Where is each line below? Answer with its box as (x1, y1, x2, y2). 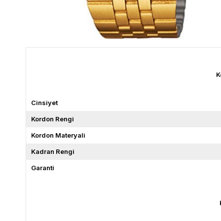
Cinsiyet (31, 98, 58, 107)
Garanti (31, 163, 54, 172)
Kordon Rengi (31, 114, 74, 123)
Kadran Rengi (31, 147, 74, 155)
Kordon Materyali (31, 131, 85, 139)
